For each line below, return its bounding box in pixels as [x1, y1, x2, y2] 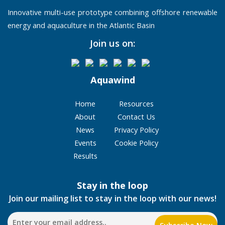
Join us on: [90, 37, 135, 49]
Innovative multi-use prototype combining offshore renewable [8, 7, 217, 17]
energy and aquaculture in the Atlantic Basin [8, 20, 155, 30]
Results [73, 150, 97, 161]
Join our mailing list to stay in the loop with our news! [9, 192, 216, 204]
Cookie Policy [115, 137, 158, 148]
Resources [119, 98, 154, 108]
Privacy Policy [114, 124, 159, 135]
